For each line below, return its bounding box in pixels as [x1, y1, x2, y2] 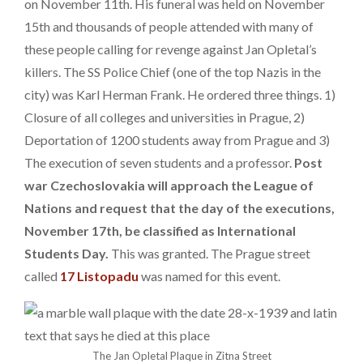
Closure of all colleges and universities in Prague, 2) [24, 109, 305, 125]
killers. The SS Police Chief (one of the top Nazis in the [24, 63, 321, 79]
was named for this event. [139, 267, 280, 284]
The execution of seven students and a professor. [24, 154, 294, 170]
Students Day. [24, 245, 109, 261]
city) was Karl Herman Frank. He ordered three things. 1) [24, 86, 335, 102]
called [24, 267, 60, 284]
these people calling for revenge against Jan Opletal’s [24, 41, 317, 57]
